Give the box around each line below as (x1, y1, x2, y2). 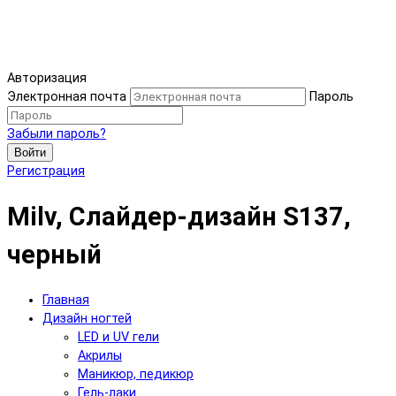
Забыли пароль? (7, 126, 106, 142)
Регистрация (7, 164, 85, 179)
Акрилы (78, 347, 122, 363)
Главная (42, 292, 89, 308)
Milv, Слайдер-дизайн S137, (7, 201, 351, 232)
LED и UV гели (78, 329, 159, 345)
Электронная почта (7, 89, 126, 105)
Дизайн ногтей (42, 310, 132, 326)
